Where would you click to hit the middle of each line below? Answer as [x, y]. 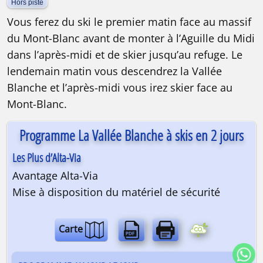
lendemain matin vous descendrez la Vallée [114, 71]
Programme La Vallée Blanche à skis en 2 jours [131, 135]
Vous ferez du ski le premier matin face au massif [129, 21]
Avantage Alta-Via [55, 175]
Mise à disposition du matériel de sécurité [116, 192]
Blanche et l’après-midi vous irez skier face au [120, 87]
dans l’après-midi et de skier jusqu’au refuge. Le [125, 54]
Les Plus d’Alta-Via [47, 157]
